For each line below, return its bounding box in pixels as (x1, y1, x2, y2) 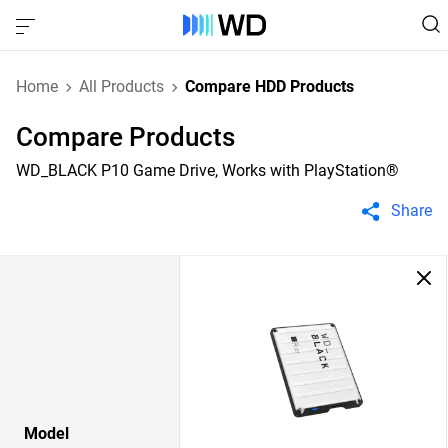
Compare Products (16, 122, 235, 152)
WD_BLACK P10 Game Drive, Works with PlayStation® (16, 161, 399, 180)
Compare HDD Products (185, 77, 354, 96)
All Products (79, 77, 164, 96)
